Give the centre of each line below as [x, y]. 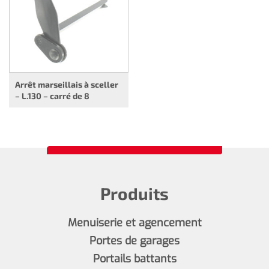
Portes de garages [134, 241]
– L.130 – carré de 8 [52, 96]
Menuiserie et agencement [134, 223]
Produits [134, 193]
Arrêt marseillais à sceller [67, 84]
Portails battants [134, 259]
